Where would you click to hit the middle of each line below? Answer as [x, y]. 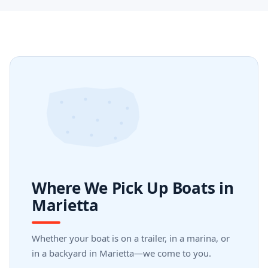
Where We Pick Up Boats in [133, 188]
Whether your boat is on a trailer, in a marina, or [131, 238]
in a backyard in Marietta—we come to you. [121, 253]
